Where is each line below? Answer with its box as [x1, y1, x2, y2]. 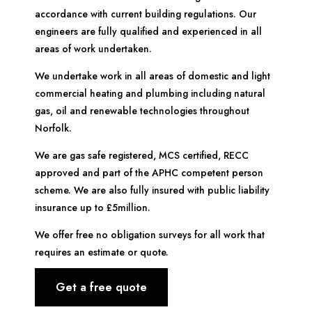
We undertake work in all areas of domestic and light [35, 69, 270, 84]
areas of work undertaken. [35, 42, 152, 56]
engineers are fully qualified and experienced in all [35, 24, 262, 39]
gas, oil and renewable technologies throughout [35, 104, 249, 118]
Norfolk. [35, 121, 72, 136]
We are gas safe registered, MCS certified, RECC [35, 148, 249, 163]
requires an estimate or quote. [35, 245, 169, 260]
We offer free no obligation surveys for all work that [35, 228, 265, 242]
